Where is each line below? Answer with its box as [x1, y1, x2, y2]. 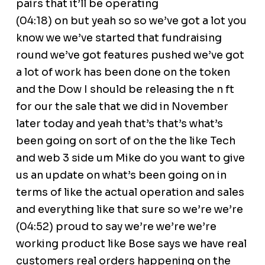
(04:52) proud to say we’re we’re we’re [15, 220, 216, 234]
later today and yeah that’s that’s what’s [15, 117, 223, 131]
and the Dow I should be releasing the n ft [15, 83, 234, 96]
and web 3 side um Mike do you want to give [15, 151, 245, 165]
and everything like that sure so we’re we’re [15, 203, 243, 216]
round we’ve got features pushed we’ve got [15, 49, 244, 62]
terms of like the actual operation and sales [15, 186, 244, 199]
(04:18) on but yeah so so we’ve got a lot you [15, 14, 247, 28]
